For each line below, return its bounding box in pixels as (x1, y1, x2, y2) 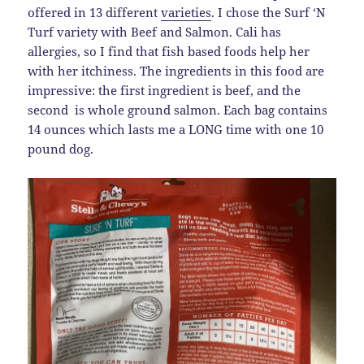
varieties (161, 4, 212, 21)
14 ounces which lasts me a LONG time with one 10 (28, 121, 324, 138)
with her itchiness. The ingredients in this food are (28, 63, 325, 80)
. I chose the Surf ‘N (211, 4, 326, 21)
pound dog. (28, 141, 94, 158)
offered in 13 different (28, 4, 162, 21)
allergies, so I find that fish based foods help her (28, 43, 310, 60)
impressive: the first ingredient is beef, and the (28, 82, 301, 99)
